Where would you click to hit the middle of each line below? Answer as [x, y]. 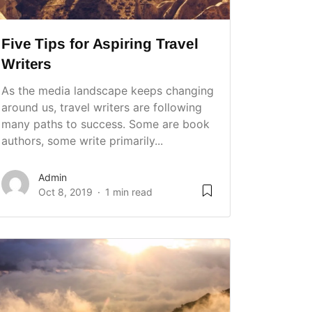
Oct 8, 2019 [65, 192]
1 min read [129, 192]
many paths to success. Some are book [106, 124]
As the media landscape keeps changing [108, 91]
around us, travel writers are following [102, 108]
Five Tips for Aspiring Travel [100, 44]
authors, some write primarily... [82, 141]
